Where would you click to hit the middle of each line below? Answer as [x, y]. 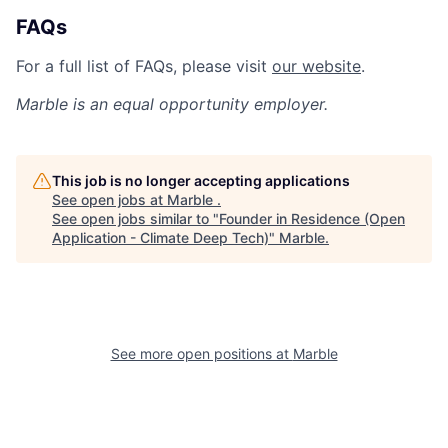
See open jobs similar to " [135, 218]
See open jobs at [109, 199]
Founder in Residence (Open [312, 218]
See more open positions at [201, 353]
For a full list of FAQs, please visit [144, 66]
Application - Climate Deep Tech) [160, 237]
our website [316, 66]
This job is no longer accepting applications [201, 180]
